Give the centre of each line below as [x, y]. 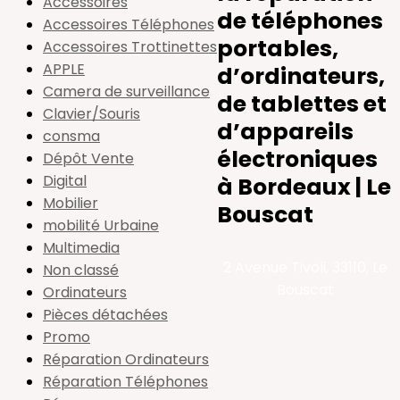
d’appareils [285, 132]
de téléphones [300, 21]
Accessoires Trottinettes [130, 47]
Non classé [81, 270]
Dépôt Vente [88, 158]
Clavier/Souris [92, 114]
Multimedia [81, 248]
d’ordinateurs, [301, 76]
